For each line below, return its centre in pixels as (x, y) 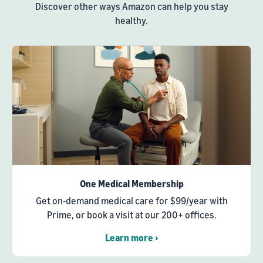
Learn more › (131, 238)
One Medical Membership (131, 184)
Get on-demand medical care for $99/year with (131, 201)
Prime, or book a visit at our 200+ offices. (131, 215)
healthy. (131, 21)
